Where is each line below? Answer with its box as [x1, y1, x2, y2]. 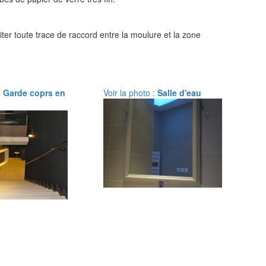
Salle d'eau [157, 87, 201, 99]
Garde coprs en [2, 87, 65, 99]
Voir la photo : [103, 87, 157, 99]
